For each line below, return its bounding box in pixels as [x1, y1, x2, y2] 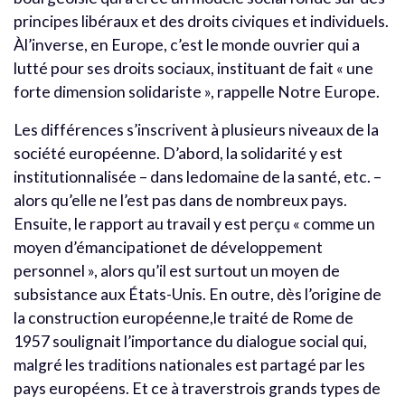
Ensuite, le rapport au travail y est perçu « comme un [14, 213, 375, 233]
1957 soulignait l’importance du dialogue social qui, [14, 331, 367, 351]
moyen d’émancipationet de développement [14, 237, 323, 257]
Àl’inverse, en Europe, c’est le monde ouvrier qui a [14, 34, 360, 54]
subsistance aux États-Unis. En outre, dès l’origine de [14, 284, 381, 304]
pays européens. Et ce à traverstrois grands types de [14, 378, 381, 398]
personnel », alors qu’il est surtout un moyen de [14, 260, 340, 280]
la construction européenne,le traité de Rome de [14, 307, 353, 327]
